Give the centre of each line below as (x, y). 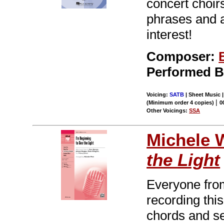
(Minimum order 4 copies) (181, 103)
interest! (169, 35)
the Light (183, 160)
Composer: (183, 57)
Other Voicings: (168, 111)
